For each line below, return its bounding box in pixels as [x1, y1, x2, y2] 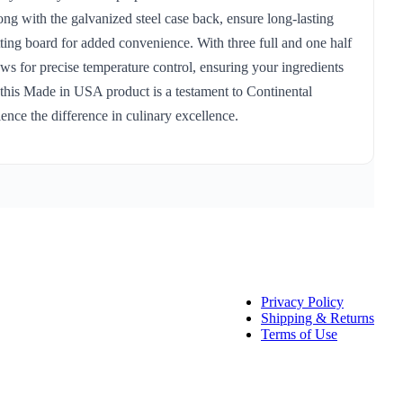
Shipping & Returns [261, 310, 374, 327]
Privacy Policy [261, 294, 344, 310]
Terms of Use [261, 327, 337, 343]
